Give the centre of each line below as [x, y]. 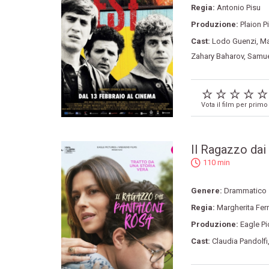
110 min [216, 163]
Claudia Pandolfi [240, 241]
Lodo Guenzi [234, 41]
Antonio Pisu [238, 8]
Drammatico [245, 191]
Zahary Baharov [217, 56]
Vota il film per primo [234, 105]
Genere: [207, 191]
